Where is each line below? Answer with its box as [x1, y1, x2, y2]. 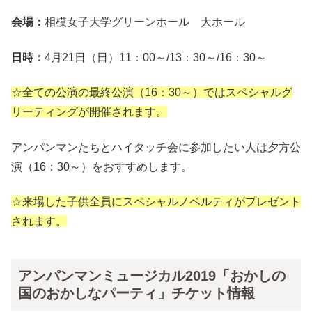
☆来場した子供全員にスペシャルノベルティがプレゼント [11, 196, 301, 208]
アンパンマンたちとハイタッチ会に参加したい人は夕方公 [11, 141, 301, 153]
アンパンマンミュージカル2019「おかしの [18, 268, 286, 284]
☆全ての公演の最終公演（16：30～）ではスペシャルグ [11, 86, 292, 99]
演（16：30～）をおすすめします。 [11, 160, 192, 173]
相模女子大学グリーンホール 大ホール [45, 16, 245, 29]
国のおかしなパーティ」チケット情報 [18, 286, 255, 302]
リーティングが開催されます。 [11, 106, 167, 118]
